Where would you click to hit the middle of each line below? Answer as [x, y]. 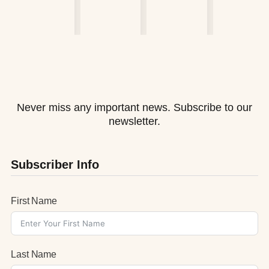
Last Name [34, 254]
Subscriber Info [55, 164]
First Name [34, 201]
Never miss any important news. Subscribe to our [134, 107]
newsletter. [134, 121]
